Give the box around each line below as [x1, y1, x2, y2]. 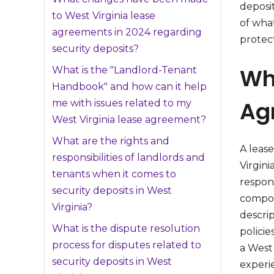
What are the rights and [52, 135, 169, 147]
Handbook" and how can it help [52, 81, 207, 93]
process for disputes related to [52, 239, 201, 251]
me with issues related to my [52, 97, 191, 109]
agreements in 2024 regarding [52, 26, 202, 39]
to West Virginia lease [52, 10, 155, 22]
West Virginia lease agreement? [52, 114, 206, 126]
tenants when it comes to [52, 168, 176, 180]
